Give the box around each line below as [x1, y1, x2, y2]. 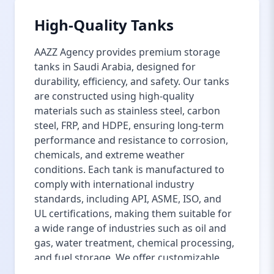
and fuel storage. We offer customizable [34, 251, 220, 264]
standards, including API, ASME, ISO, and [34, 192, 221, 206]
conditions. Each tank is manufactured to [34, 163, 224, 176]
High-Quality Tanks [34, 15, 174, 35]
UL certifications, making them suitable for [34, 207, 232, 220]
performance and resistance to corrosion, [34, 133, 228, 147]
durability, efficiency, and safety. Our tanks [34, 75, 229, 88]
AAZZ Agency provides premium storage [34, 45, 220, 59]
